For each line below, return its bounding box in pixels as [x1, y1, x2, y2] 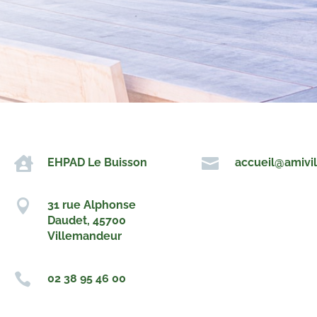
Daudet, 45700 [47, 213, 126, 227]
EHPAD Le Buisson [47, 156, 147, 170]
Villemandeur [47, 229, 122, 243]
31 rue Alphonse [47, 197, 136, 212]
